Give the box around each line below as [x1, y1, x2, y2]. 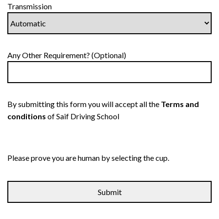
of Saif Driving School [46, 111, 119, 121]
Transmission [7, 1, 52, 11]
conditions [7, 111, 46, 121]
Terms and [161, 99, 199, 109]
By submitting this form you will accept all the [7, 99, 161, 109]
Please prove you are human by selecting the [7, 153, 154, 162]
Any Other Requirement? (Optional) [7, 50, 126, 60]
